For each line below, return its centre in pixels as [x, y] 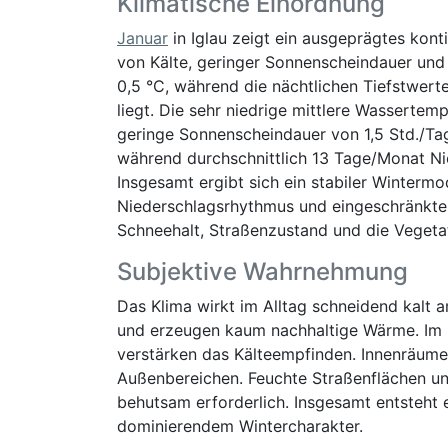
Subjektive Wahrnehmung [262, 271]
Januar [142, 38]
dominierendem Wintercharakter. [240, 426]
